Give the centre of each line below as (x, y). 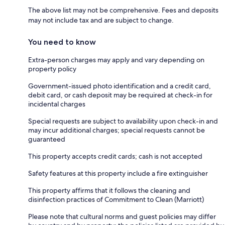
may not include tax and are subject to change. (101, 20)
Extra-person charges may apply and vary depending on (116, 60)
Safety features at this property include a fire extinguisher (118, 173)
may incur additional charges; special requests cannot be (117, 130)
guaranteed (47, 139)
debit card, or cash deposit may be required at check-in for (120, 95)
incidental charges (57, 104)
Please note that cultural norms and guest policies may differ (122, 216)
